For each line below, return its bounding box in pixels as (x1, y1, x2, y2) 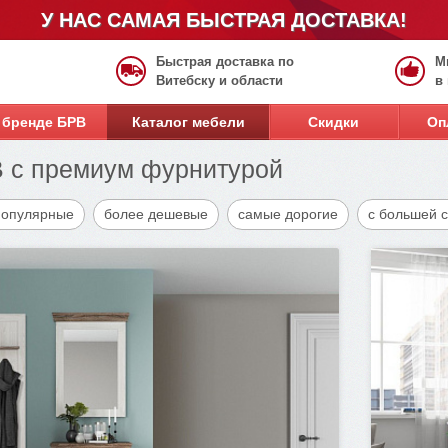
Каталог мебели (131, 114, 245, 130)
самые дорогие (238, 206, 338, 222)
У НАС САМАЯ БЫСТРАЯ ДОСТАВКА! (41, 9, 407, 31)
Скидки (308, 114, 359, 130)
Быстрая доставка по (156, 54, 294, 69)
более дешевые (104, 206, 208, 222)
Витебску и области (156, 73, 283, 88)
